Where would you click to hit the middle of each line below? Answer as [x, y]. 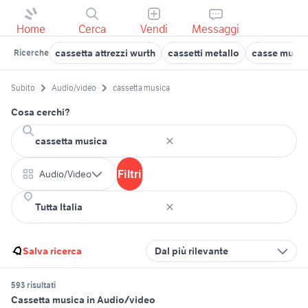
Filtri [130, 174]
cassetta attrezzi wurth [105, 53]
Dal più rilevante [191, 251]
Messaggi [216, 29]
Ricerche [31, 53]
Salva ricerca [52, 251]
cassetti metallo [203, 53]
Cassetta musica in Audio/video [83, 300]
